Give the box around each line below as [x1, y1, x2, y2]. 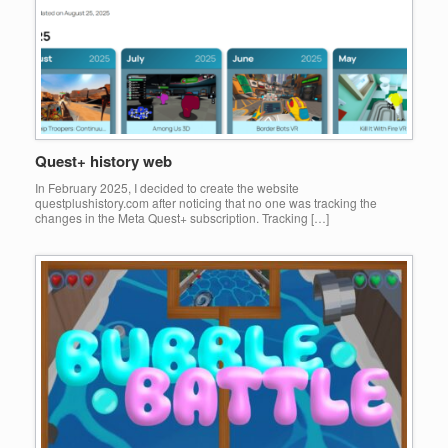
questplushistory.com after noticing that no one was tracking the [35, 194, 377, 212]
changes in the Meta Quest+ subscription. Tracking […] [35, 209, 329, 227]
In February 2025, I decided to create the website [35, 179, 299, 197]
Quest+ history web [35, 150, 172, 173]
